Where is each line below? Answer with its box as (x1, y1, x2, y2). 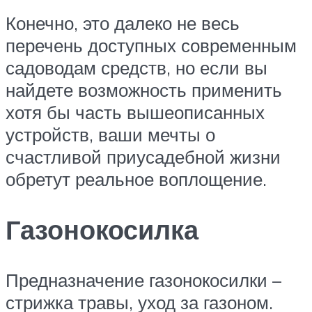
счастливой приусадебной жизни (6, 145, 281, 168)
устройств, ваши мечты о (6, 123, 215, 146)
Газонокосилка (6, 212, 198, 247)
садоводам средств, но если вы (6, 56, 267, 79)
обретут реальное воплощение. (6, 167, 267, 190)
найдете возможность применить (6, 78, 282, 101)
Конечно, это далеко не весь (6, 11, 240, 34)
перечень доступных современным (6, 33, 297, 56)
